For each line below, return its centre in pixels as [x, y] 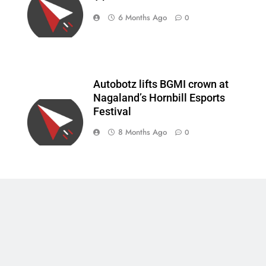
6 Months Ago [142, 17]
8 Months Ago [142, 132]
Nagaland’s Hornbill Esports [159, 98]
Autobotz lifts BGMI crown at [161, 85]
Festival [112, 112]
